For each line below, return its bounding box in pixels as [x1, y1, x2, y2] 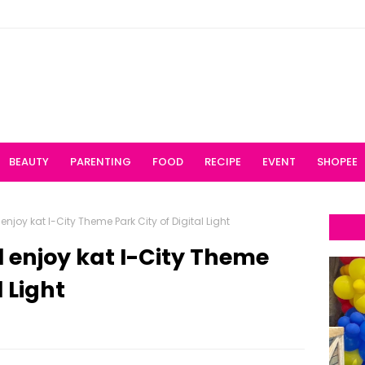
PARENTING [70, 154, 131, 169]
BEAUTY [9, 154, 49, 169]
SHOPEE [317, 154, 358, 169]
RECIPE [204, 154, 241, 169]
